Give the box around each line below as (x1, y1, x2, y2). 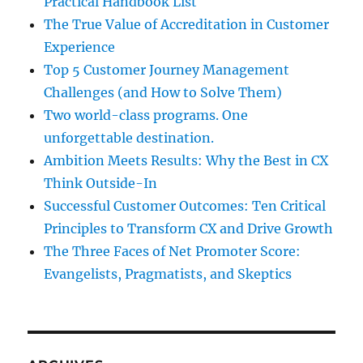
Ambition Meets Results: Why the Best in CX (44, 152, 329, 169)
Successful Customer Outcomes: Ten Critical (44, 198, 327, 215)
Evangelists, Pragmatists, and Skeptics (44, 266, 293, 283)
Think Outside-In (44, 175, 158, 192)
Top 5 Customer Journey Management (44, 62, 290, 79)
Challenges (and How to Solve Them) (44, 84, 283, 101)
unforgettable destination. (44, 130, 215, 147)
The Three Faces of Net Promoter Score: (44, 243, 301, 260)
